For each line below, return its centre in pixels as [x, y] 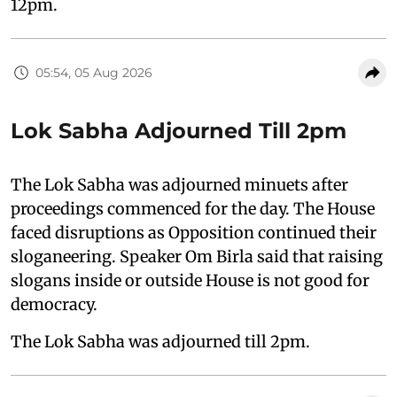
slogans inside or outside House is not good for [190, 281]
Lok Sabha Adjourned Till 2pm [179, 131]
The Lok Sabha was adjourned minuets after [179, 185]
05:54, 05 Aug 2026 [94, 72]
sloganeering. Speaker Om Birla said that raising [197, 257]
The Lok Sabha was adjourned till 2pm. [160, 342]
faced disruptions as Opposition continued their [194, 233]
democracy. [54, 305]
